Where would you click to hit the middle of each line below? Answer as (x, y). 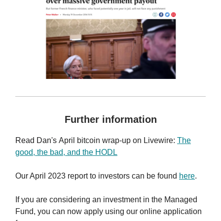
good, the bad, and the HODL (66, 152)
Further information (110, 120)
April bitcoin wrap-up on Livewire (116, 141)
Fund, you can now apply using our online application (109, 212)
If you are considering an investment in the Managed (106, 200)
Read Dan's (37, 141)
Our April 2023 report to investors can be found (97, 176)
